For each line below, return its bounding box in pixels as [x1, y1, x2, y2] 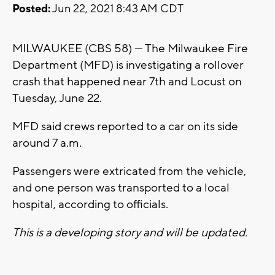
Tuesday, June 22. [12, 91, 102, 106]
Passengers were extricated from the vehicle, [12, 164, 246, 179]
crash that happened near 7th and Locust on [12, 74, 242, 90]
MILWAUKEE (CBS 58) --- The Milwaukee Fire [12, 41, 248, 56]
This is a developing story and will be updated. [12, 225, 250, 241]
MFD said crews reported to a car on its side [12, 119, 238, 134]
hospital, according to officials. [12, 197, 168, 212]
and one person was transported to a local [12, 180, 230, 196]
